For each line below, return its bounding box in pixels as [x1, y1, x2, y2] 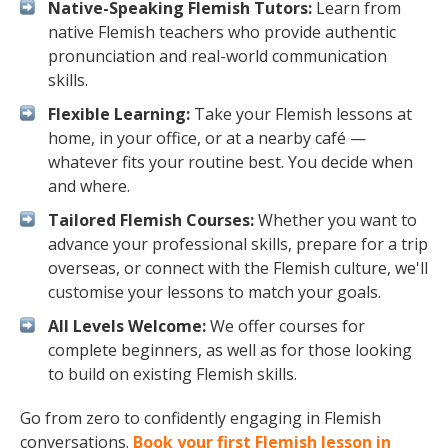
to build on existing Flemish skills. [48, 363, 297, 385]
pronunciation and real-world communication [48, 45, 387, 67]
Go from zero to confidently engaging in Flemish [20, 407, 381, 429]
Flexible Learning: [48, 103, 190, 125]
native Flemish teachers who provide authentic [48, 21, 396, 43]
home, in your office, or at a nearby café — [48, 127, 366, 149]
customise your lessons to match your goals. [48, 281, 381, 303]
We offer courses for [206, 315, 365, 337]
